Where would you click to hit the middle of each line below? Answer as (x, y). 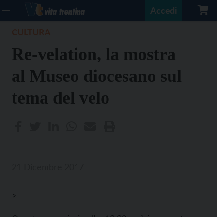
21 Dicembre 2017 (48, 167)
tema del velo (61, 98)
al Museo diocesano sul (97, 76)
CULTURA (31, 32)
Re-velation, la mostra (94, 54)
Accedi (164, 10)
